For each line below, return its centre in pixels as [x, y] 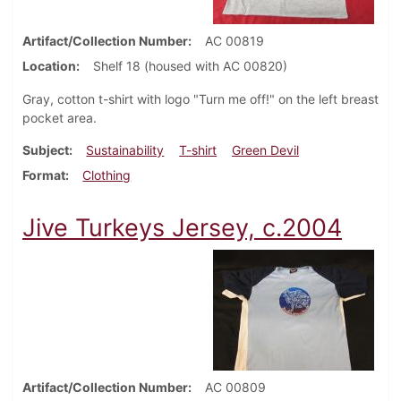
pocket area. [60, 118]
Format [44, 175]
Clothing [107, 175]
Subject [46, 150]
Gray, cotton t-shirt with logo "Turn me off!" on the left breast [200, 99]
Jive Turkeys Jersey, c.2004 [182, 228]
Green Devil [265, 150]
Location [49, 66]
